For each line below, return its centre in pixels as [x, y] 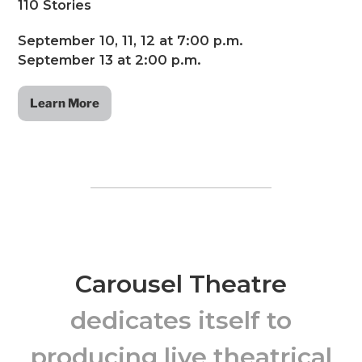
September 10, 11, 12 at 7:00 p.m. [131, 41]
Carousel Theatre [181, 284]
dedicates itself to [181, 321]
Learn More [65, 104]
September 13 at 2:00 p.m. [110, 60]
